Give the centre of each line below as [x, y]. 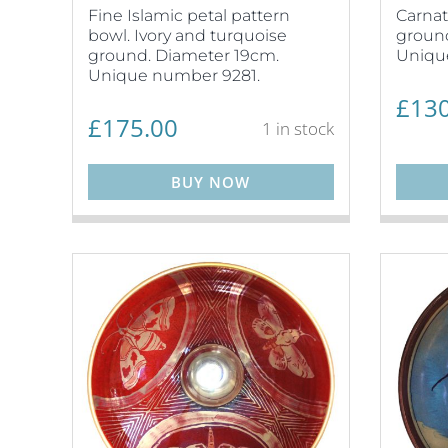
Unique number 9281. [174, 75]
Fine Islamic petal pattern [189, 15]
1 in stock [297, 128]
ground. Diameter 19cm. [183, 55]
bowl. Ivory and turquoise [187, 35]
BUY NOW [211, 181]
